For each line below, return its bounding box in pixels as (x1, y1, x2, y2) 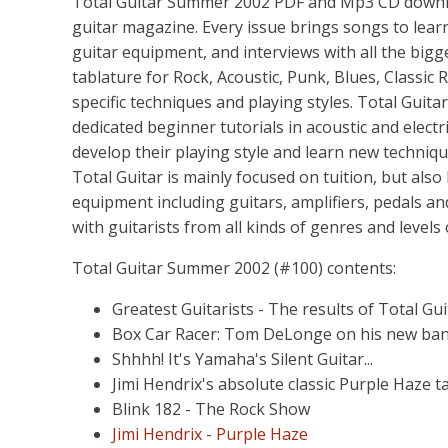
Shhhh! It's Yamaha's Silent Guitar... (112, 348, 373, 370)
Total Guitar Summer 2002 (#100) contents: (72, 257, 396, 279)
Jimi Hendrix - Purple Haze (112, 423, 308, 445)
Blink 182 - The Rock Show (112, 398, 310, 420)
